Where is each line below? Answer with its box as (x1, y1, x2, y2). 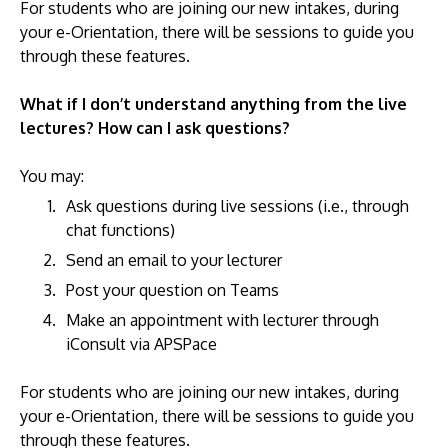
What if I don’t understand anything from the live (20, 94, 407, 114)
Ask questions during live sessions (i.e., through (66, 196, 409, 216)
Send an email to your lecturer (66, 250, 282, 270)
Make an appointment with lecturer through (66, 310, 379, 330)
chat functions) (66, 220, 175, 240)
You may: (20, 166, 84, 186)
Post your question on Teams (66, 280, 279, 300)
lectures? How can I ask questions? (20, 118, 290, 138)
